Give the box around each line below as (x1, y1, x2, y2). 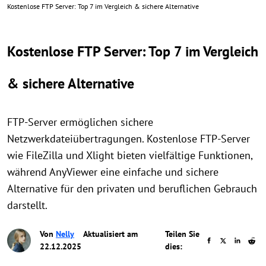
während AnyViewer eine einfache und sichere (7, 165, 218, 179)
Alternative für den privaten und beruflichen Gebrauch (7, 182, 257, 195)
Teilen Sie (164, 229, 199, 239)
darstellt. (7, 198, 47, 212)
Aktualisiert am (81, 229, 138, 239)
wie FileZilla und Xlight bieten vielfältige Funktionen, (7, 148, 252, 162)
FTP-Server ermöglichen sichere (7, 115, 153, 129)
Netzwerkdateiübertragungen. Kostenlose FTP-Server (7, 132, 250, 145)
